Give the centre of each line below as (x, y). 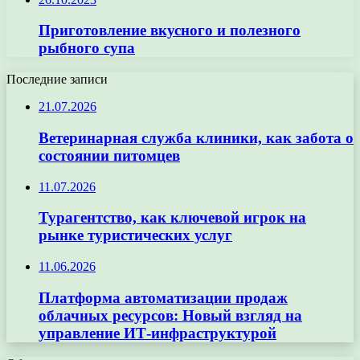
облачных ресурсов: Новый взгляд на (170, 315)
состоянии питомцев (109, 155)
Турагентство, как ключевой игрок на (172, 218)
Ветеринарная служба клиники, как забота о (196, 137)
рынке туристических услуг (135, 235)
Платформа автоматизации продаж (163, 297)
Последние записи (57, 80)
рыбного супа (87, 48)
